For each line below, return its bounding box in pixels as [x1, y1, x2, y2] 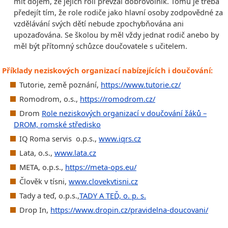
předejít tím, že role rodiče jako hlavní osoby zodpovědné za [14, 7, 223, 17]
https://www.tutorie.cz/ [101, 79, 181, 90]
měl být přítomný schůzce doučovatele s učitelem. [14, 40, 187, 51]
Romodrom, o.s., [19, 93, 80, 104]
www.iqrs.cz [99, 133, 141, 144]
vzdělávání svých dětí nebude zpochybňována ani [14, 18, 184, 28]
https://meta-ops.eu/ [65, 161, 136, 172]
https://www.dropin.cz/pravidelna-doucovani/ [50, 204, 208, 215]
